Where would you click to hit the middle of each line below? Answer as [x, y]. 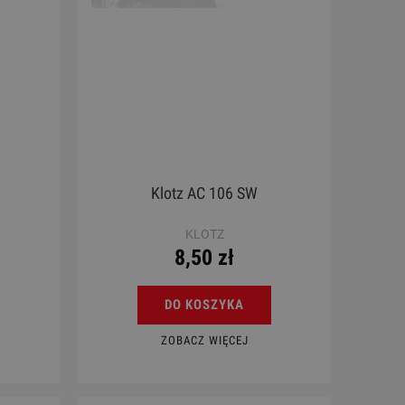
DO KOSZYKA [204, 304]
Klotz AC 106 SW [204, 193]
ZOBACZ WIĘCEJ [204, 340]
